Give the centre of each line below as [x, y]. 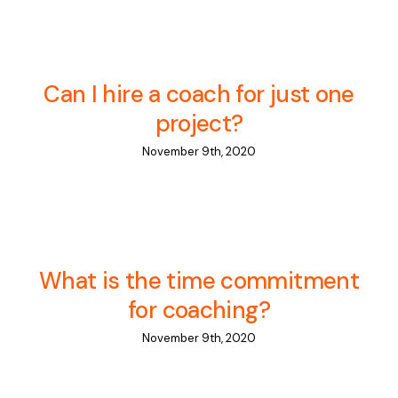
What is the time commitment [199, 281]
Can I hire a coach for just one [199, 95]
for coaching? [199, 310]
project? [199, 124]
